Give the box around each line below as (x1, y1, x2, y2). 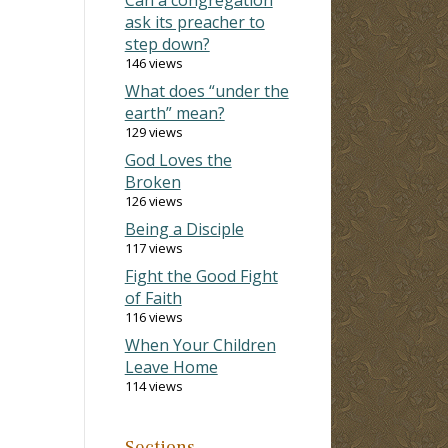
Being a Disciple (124, 217, 244, 240)
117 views (124, 238, 183, 257)
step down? (124, 32, 210, 55)
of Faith (124, 286, 182, 309)
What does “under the (124, 79, 289, 102)
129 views (124, 122, 183, 141)
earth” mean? (124, 101, 225, 124)
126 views (124, 191, 183, 210)
